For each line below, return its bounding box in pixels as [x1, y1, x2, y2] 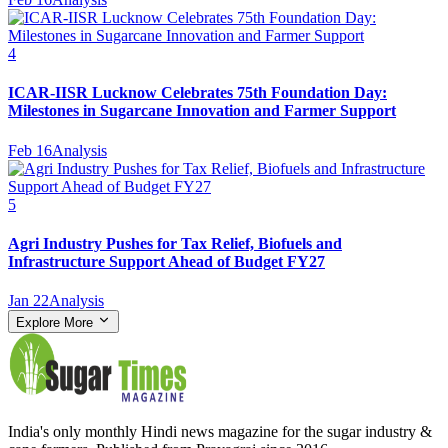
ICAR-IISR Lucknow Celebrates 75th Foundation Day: [8, 84, 387, 102]
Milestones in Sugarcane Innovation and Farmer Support [8, 102, 396, 120]
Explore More [16, 315, 97, 331]
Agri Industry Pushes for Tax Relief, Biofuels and [8, 234, 342, 252]
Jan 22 [8, 292, 49, 310]
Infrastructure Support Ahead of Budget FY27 [8, 252, 325, 270]
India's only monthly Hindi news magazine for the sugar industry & [8, 423, 432, 441]
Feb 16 [8, 141, 52, 159]
